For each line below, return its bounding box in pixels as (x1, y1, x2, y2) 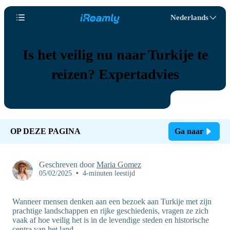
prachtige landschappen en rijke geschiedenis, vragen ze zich (12, 206, 208, 215)
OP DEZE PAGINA (10, 127, 81, 136)
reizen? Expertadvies (51, 66, 179, 82)
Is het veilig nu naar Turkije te (22, 47, 208, 63)
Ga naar (175, 127, 203, 136)
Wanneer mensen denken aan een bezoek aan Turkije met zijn (12, 197, 212, 206)
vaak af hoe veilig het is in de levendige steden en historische (12, 216, 209, 224)
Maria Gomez (97, 160, 141, 169)
